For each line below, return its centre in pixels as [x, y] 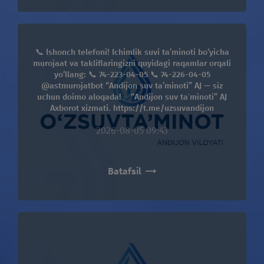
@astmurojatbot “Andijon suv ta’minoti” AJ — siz [132, 85]
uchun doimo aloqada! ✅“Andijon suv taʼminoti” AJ [132, 97]
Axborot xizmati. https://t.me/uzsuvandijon [132, 108]
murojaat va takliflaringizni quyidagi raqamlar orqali [132, 63]
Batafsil [125, 171]
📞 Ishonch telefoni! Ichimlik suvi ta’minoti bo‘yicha [132, 52]
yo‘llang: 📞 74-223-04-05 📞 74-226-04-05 [132, 74]
